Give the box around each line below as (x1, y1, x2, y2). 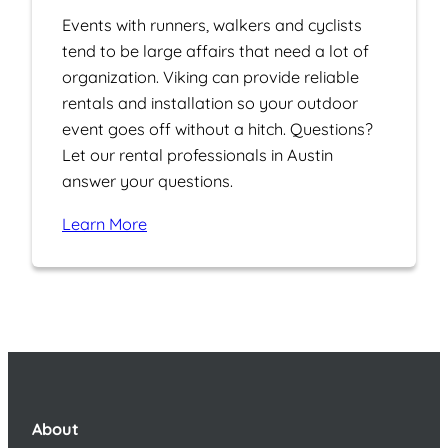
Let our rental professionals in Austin (62, 145, 333, 166)
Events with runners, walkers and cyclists (62, 15, 362, 36)
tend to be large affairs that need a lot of (62, 41, 369, 62)
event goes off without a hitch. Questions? (62, 119, 373, 140)
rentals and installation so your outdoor (62, 93, 358, 114)
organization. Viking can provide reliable (62, 67, 359, 88)
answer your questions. (62, 171, 233, 192)
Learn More (62, 213, 147, 234)
